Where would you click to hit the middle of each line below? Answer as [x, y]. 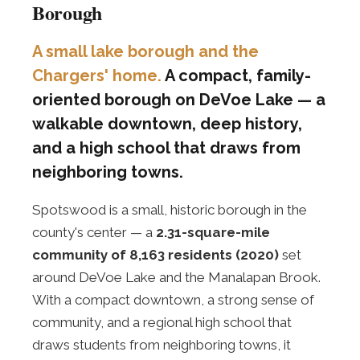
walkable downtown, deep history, [167, 124]
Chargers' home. [97, 76]
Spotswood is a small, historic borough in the [170, 210]
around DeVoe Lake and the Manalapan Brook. [176, 277]
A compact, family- [236, 76]
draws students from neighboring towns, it [162, 345]
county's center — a [94, 232]
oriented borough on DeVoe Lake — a [179, 100]
